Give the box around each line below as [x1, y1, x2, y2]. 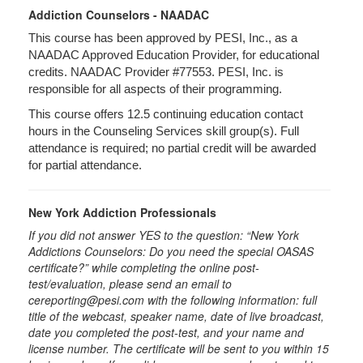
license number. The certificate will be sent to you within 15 [28, 340, 329, 357]
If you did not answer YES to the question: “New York [28, 227, 299, 243]
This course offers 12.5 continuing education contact [28, 108, 303, 121]
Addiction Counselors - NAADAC [28, 6, 209, 23]
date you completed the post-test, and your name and [28, 324, 304, 340]
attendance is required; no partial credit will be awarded [28, 142, 316, 155]
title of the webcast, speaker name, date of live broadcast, [28, 308, 324, 324]
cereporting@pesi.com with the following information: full [28, 292, 317, 308]
